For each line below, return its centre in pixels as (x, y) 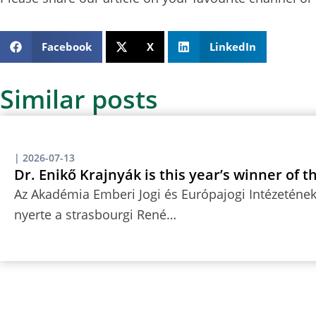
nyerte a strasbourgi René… (95, 214)
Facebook (66, 46)
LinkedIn (232, 46)
